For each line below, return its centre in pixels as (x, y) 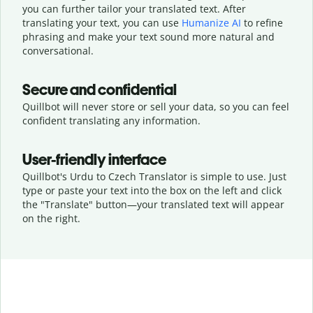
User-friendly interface (94, 159)
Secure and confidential (100, 89)
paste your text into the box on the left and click (170, 190)
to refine (262, 22)
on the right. (51, 218)
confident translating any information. (111, 120)
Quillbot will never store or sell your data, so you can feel (156, 106)
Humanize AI (211, 22)
